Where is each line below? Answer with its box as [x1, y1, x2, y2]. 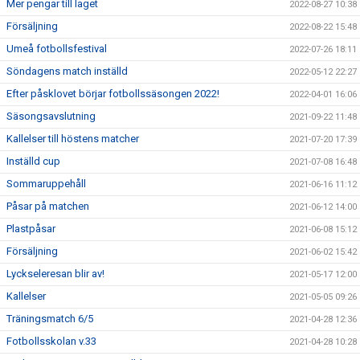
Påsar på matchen [6, 200, 89, 212]
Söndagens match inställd [6, 65, 128, 77]
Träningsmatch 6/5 [6, 313, 93, 325]
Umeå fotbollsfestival [6, 43, 107, 55]
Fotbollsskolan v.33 [6, 335, 96, 347]
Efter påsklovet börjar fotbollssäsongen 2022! [6, 88, 219, 100]
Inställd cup [6, 155, 60, 167]
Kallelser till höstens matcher [6, 133, 139, 145]
